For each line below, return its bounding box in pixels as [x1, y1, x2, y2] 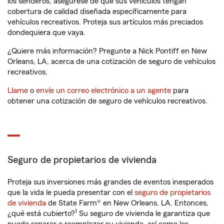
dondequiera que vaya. [7, 28, 85, 37]
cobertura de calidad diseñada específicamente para [7, 7, 186, 16]
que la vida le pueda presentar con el [7, 188, 134, 197]
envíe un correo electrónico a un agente [36, 86, 171, 95]
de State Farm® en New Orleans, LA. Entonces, [46, 199, 208, 207]
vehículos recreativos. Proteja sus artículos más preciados [7, 18, 203, 26]
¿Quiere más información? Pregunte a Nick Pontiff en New [7, 47, 207, 55]
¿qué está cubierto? [7, 209, 75, 218]
